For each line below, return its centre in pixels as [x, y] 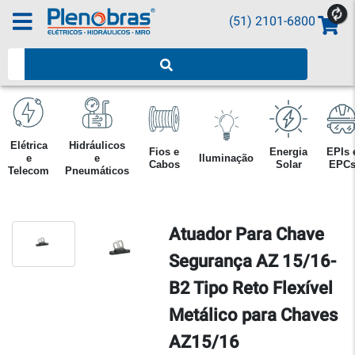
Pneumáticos [97, 171]
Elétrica [29, 145]
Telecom [29, 171]
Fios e [164, 152]
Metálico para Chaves [253, 315]
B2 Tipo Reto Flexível [251, 288]
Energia [288, 152]
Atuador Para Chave [246, 234]
